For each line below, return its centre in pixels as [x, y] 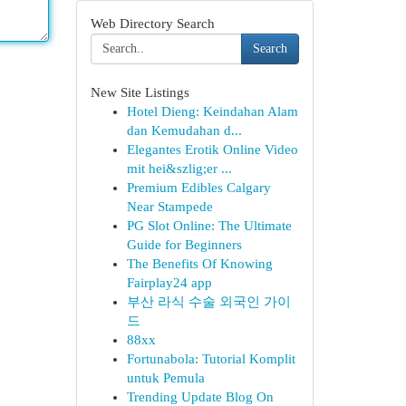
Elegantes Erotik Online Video [212, 150]
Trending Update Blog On [200, 397]
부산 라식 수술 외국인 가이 [208, 302]
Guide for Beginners [184, 245]
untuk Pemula [165, 378]
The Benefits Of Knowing [199, 264]
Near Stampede [169, 207]
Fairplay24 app [169, 283]
